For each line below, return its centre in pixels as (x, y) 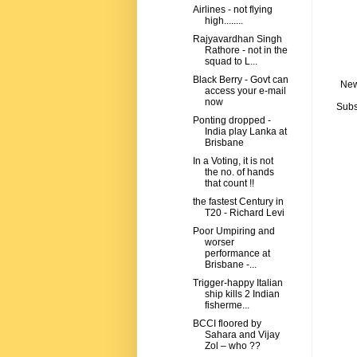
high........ (224, 21)
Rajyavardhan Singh (237, 39)
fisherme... (227, 306)
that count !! (229, 184)
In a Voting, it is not (233, 161)
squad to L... (231, 62)
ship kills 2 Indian (242, 294)
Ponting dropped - (231, 121)
